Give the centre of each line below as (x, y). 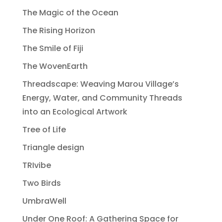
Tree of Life (44, 129)
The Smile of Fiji (53, 48)
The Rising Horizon (58, 30)
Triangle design (53, 147)
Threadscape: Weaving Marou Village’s (100, 84)
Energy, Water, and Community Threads (102, 98)
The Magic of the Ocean (70, 12)
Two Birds (41, 183)
